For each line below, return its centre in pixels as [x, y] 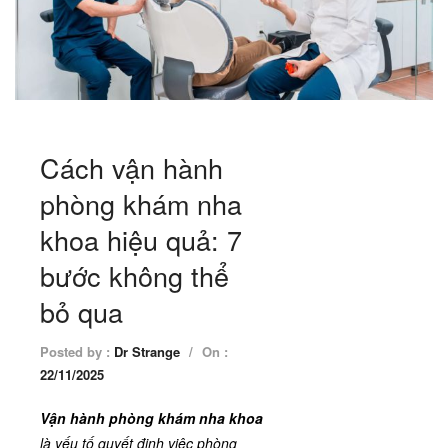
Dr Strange [147, 351]
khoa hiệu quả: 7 [141, 239]
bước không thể [134, 275]
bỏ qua [81, 311]
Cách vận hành [131, 167]
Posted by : [77, 351]
